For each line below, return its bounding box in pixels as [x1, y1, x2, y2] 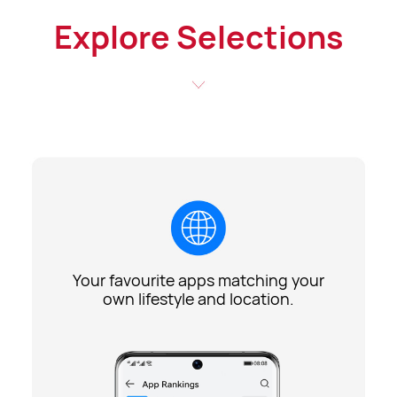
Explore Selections [54, 14, 343, 58]
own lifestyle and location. [103, 288, 294, 310]
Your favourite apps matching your [73, 269, 324, 292]
